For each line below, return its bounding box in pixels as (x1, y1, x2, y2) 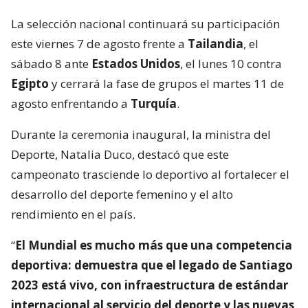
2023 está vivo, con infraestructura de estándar (11, 276, 288, 293)
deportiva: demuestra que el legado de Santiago (11, 256, 293, 273)
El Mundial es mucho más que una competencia (15, 236, 292, 253)
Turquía (131, 95, 177, 111)
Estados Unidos (91, 55, 180, 71)
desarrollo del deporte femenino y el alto (11, 186, 233, 202)
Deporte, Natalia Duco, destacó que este (11, 146, 229, 162)
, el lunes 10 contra (180, 55, 282, 71)
